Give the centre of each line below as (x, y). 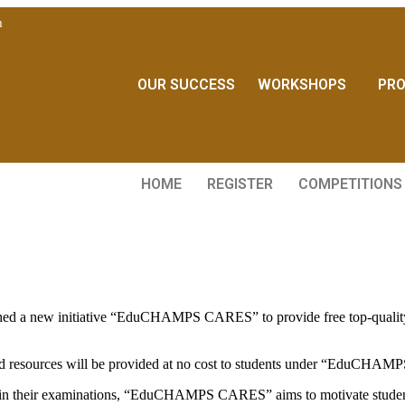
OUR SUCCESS (186, 85)
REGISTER (240, 184)
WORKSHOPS (302, 85)
